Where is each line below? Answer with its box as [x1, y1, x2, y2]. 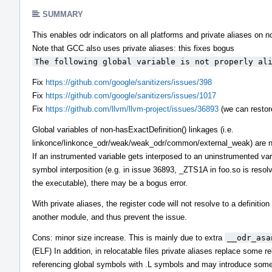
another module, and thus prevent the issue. [32, 212, 187, 222]
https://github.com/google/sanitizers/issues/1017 [46, 90, 216, 100]
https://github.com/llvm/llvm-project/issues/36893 [46, 104, 219, 114]
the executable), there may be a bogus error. [32, 178, 188, 188]
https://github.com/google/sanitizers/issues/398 [46, 77, 212, 87]
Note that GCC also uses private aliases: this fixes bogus [32, 43, 234, 53]
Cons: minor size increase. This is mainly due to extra [32, 233, 225, 242]
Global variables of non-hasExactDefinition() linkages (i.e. [32, 124, 234, 134]
